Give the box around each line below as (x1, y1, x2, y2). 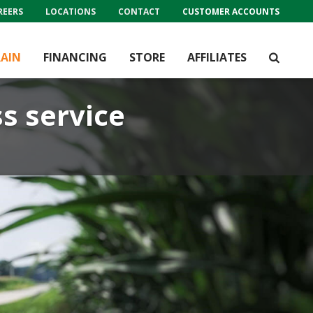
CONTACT (118, 5, 160, 17)
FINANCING (43, 49, 107, 65)
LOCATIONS (45, 5, 96, 17)
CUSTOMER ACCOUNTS (182, 5, 279, 17)
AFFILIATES (187, 49, 247, 65)
